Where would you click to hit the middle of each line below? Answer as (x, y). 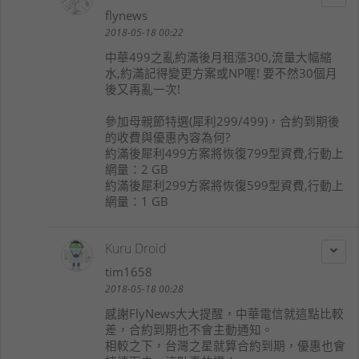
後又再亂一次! (143, 89)
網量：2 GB (137, 169)
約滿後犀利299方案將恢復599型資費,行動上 (224, 185)
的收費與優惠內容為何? (167, 137)
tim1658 (129, 271)
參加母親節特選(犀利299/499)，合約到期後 (222, 121)
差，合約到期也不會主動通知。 (189, 330)
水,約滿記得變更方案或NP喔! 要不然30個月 (221, 73)
